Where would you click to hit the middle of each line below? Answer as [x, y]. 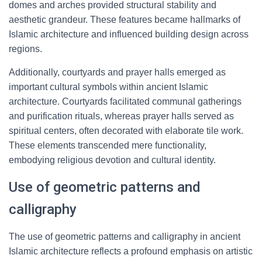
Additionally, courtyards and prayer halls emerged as [117, 72]
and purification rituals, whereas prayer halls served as [121, 116]
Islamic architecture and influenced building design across [129, 34]
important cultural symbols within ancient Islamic [108, 87]
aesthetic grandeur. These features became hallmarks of [125, 20]
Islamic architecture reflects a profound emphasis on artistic [131, 251]
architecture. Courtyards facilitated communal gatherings [125, 101]
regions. [25, 49]
